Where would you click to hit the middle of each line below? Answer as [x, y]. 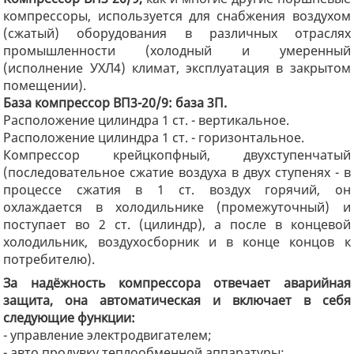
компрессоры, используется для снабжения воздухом [177, 15]
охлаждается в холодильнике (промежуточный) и [177, 207]
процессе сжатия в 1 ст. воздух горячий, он [177, 189]
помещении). [45, 85]
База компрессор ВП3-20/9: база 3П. [115, 102]
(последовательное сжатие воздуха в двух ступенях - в [177, 172]
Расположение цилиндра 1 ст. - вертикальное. [147, 120]
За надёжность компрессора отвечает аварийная [177, 282]
